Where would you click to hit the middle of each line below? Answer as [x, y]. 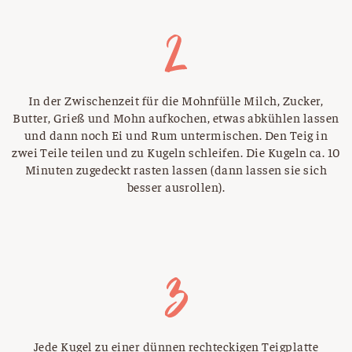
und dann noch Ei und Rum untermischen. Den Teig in [176, 135]
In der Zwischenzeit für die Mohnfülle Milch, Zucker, [176, 100]
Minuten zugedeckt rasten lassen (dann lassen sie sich [176, 169]
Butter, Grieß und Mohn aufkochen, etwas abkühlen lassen [176, 117]
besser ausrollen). [176, 187]
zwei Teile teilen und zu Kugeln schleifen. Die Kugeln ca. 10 [176, 152]
